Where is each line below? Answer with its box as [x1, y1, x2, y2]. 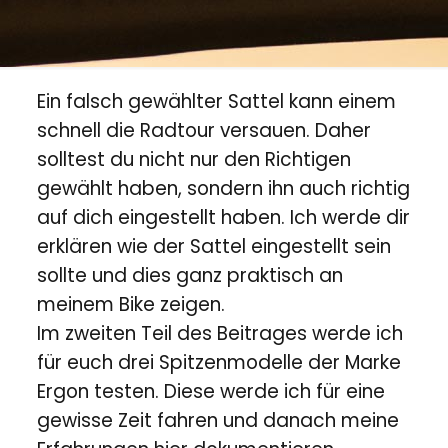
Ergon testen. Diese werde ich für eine [36, 378, 385, 405]
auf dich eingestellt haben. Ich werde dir [36, 204, 410, 231]
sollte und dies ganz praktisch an [36, 262, 343, 289]
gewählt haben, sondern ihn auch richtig [36, 175, 410, 202]
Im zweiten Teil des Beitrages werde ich [36, 320, 403, 347]
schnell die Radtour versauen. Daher [36, 117, 371, 144]
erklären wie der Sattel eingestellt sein [36, 233, 391, 260]
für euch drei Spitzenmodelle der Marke [36, 349, 401, 376]
